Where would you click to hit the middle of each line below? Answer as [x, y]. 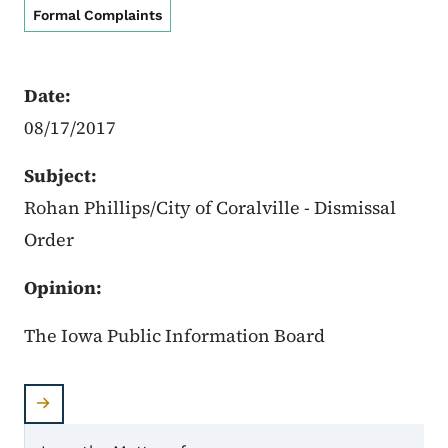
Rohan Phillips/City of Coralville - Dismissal [210, 208]
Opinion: [63, 288]
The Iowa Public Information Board [174, 336]
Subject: [60, 176]
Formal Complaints [97, 15]
